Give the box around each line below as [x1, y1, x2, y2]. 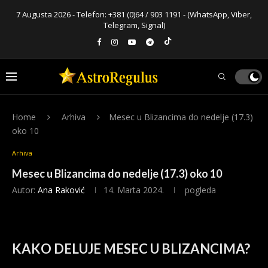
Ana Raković [38, 184, 85, 196]
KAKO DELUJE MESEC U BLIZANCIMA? [12, 240, 250, 257]
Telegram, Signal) [103, 20, 165, 31]
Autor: [12, 184, 38, 196]
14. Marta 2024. [103, 184, 164, 196]
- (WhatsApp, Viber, [181, 9, 252, 20]
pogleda [182, 184, 216, 196]
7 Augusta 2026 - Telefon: [16, 9, 108, 20]
